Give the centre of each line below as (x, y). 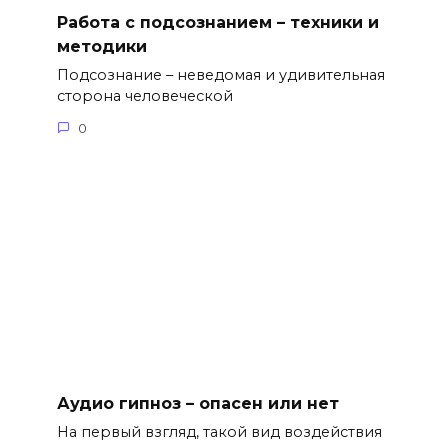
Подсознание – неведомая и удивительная (220, 75)
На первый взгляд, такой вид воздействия (219, 432)
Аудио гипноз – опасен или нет (197, 403)
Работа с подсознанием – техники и (217, 22)
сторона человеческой (144, 96)
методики (101, 46)
